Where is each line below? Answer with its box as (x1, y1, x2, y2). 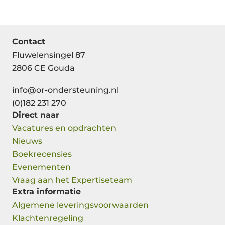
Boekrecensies (12, 149, 72, 159)
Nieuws (12, 136, 42, 146)
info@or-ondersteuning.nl (12, 85, 119, 95)
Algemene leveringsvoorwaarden (12, 200, 149, 210)
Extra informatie (12, 187, 81, 197)
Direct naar (12, 109, 59, 120)
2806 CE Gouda (12, 63, 75, 73)
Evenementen (12, 162, 71, 172)
